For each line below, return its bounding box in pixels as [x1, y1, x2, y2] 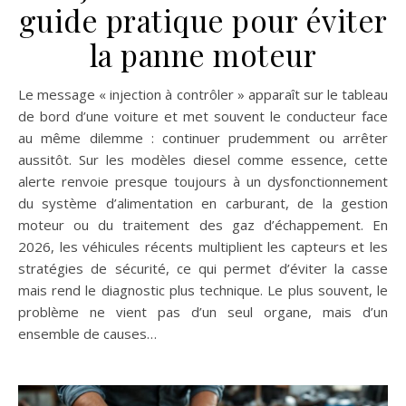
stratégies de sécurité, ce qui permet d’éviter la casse [18, 259, 388, 278]
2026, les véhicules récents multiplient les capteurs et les [18, 237, 388, 256]
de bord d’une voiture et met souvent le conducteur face [18, 107, 388, 126]
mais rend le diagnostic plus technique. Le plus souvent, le [18, 281, 388, 300]
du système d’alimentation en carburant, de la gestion [18, 194, 388, 213]
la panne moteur [89, 34, 317, 75]
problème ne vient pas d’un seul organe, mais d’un [18, 303, 388, 322]
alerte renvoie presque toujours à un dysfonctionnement [18, 172, 388, 191]
